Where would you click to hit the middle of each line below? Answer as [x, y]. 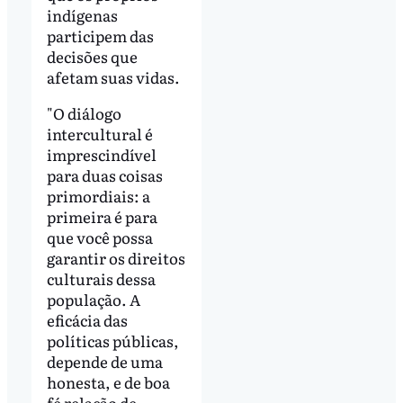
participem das [100, 35]
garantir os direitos [116, 257]
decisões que [92, 56]
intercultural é [99, 133]
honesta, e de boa [108, 381]
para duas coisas [104, 175]
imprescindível [101, 154]
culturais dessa [101, 278]
